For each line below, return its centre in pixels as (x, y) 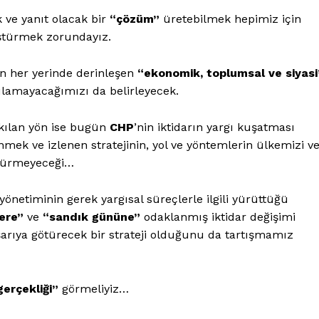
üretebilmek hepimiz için (230, 19)
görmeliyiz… (94, 288)
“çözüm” (135, 19)
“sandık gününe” (91, 216)
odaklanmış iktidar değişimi (218, 216)
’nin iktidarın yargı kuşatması (214, 127)
